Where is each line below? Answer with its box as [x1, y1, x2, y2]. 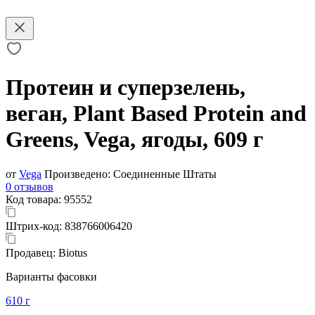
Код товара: [6, 193, 64, 205]
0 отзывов [6, 180, 53, 193]
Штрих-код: [6, 219, 65, 232]
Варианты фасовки [6, 270, 97, 283]
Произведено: [44, 167, 110, 180]
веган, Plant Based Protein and [6, 101, 307, 127]
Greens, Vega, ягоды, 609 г [6, 127, 264, 153]
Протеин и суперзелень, [6, 75, 245, 101]
